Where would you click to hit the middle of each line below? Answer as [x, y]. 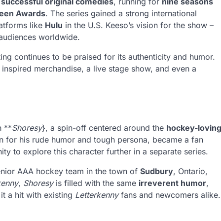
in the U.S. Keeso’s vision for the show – [138, 25]
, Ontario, [190, 171]
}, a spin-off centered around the [104, 128]
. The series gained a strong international [121, 13]
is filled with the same [96, 183]
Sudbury [157, 171]
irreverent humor [172, 183]
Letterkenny [97, 195]
